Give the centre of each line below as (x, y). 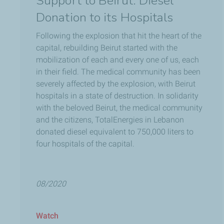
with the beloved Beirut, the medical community (119, 108)
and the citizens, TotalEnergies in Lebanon (110, 120)
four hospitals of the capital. (85, 144)
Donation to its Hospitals (105, 18)
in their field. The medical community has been (118, 72)
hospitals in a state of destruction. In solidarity (117, 96)
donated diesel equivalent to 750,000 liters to (115, 132)
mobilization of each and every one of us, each (117, 60)
